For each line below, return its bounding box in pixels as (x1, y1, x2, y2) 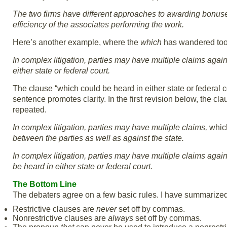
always (108, 214, 133, 223)
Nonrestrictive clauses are (13, 214, 108, 223)
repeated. (13, 105, 47, 115)
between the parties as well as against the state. (13, 134, 184, 143)
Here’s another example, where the (13, 38, 140, 47)
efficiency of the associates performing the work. (13, 20, 184, 29)
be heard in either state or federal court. (13, 162, 153, 171)
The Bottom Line (13, 180, 77, 189)
